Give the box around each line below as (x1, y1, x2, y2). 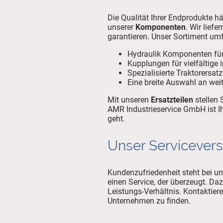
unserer (108, 22, 135, 32)
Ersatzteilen (151, 95, 195, 105)
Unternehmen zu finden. (108, 196, 191, 206)
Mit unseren (108, 95, 151, 105)
